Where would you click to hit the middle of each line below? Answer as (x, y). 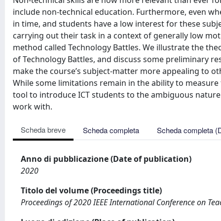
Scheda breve (43, 129)
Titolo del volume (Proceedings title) (91, 190)
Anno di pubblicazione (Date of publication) (106, 159)
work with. (33, 107)
